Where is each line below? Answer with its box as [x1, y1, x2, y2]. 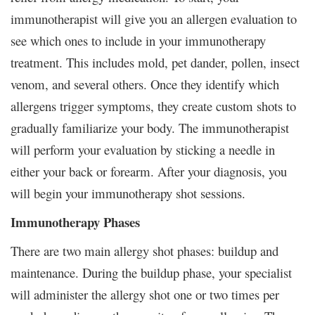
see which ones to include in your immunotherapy [11, 31, 266, 49]
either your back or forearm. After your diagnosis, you [11, 162, 287, 180]
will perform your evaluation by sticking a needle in [11, 140, 275, 158]
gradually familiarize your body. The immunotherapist [11, 118, 289, 136]
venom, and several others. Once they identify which [11, 75, 279, 93]
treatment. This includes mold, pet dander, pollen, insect [11, 53, 300, 71]
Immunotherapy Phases [11, 212, 140, 231]
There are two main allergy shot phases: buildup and [11, 241, 278, 259]
